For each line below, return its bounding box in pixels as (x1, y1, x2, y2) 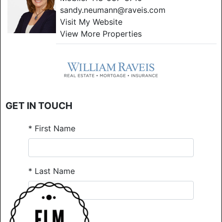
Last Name (32, 166, 75, 176)
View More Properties (60, 28, 142, 39)
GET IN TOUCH (5, 100, 72, 111)
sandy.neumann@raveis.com (60, 4, 166, 15)
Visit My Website (60, 16, 122, 27)
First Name (32, 123, 75, 133)
